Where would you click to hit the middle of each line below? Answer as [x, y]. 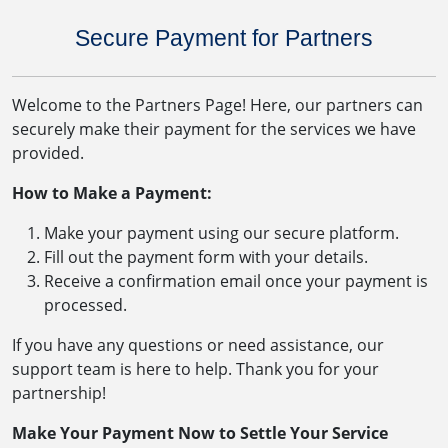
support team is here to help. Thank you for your [195, 368]
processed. [85, 304]
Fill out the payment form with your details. [206, 256]
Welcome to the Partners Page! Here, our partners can [217, 104]
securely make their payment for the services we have [214, 128]
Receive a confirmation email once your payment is [236, 280]
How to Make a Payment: [112, 192]
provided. [48, 152]
